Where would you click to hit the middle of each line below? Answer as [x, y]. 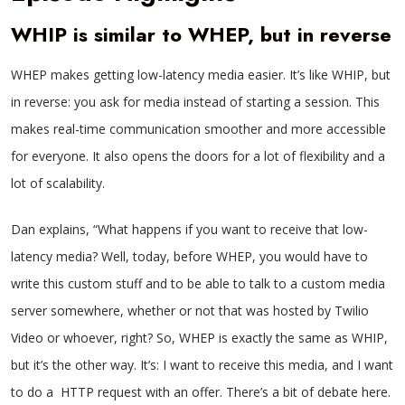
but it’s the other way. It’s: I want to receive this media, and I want [202, 365]
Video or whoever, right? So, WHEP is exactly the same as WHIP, [199, 338]
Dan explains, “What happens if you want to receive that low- [189, 229]
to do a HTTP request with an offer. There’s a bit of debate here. [201, 392]
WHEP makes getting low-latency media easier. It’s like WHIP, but [201, 75]
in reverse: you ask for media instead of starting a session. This [195, 102]
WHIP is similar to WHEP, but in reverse [201, 34]
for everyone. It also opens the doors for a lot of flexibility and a [198, 156]
